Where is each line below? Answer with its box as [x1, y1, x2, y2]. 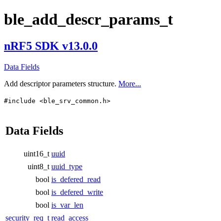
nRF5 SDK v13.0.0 [4, 39, 98, 52]
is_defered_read [51, 175, 101, 184]
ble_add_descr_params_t [4, 10, 173, 29]
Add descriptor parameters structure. [4, 79, 118, 88]
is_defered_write [51, 187, 103, 196]
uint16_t [24, 149, 49, 158]
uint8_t [28, 162, 49, 171]
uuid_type [51, 162, 82, 171]
